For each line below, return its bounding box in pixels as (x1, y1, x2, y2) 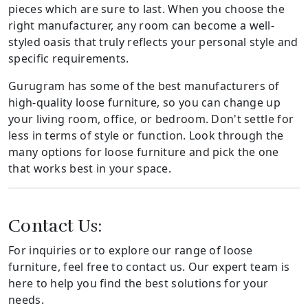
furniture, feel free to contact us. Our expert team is (8, 258, 290, 274)
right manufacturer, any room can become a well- (8, 17, 275, 33)
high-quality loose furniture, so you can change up (8, 94, 280, 110)
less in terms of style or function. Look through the (8, 127, 284, 143)
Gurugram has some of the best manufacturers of (8, 78, 280, 93)
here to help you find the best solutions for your (8, 275, 269, 291)
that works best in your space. (8, 160, 172, 176)
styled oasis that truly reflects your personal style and (8, 34, 298, 49)
